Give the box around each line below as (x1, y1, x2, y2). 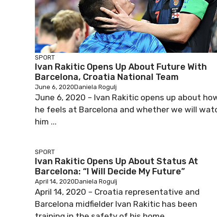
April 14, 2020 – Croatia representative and (35, 187, 200, 197)
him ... (35, 117, 57, 126)
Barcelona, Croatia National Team (35, 72, 179, 82)
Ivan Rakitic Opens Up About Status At (35, 156, 198, 167)
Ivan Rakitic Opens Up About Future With (35, 62, 207, 72)
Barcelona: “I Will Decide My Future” (35, 166, 185, 177)
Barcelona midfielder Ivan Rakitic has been (35, 199, 197, 209)
